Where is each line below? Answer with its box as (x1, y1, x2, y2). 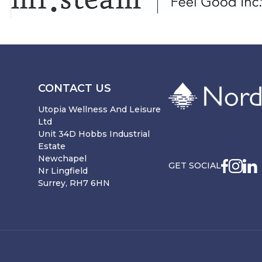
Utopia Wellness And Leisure (38, 104, 161, 115)
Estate (38, 141, 65, 152)
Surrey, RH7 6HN (38, 178, 110, 189)
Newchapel (38, 153, 87, 164)
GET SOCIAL (168, 160, 221, 171)
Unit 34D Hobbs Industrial (38, 129, 150, 140)
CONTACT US (38, 82, 111, 95)
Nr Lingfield (38, 166, 88, 177)
